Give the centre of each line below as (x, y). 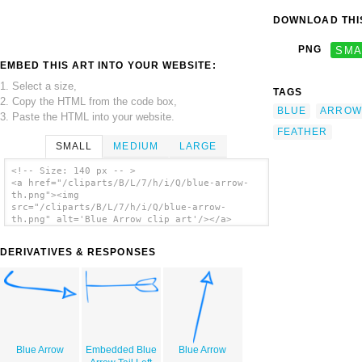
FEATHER (303, 131)
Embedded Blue (121, 350)
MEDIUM (136, 146)
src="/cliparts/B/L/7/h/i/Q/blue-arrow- (118, 208)
